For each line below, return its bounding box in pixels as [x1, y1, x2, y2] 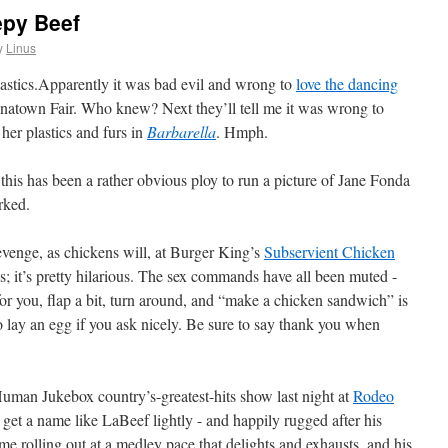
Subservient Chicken [264, 241, 395, 262]
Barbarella [147, 121, 216, 142]
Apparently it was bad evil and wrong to [38, 73, 296, 94]
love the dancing [296, 73, 398, 94]
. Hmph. [216, 121, 268, 142]
